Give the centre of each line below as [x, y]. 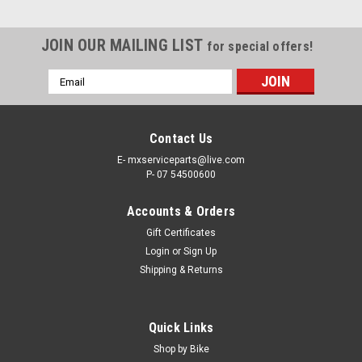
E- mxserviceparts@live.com [181, 160]
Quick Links [181, 328]
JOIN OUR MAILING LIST [124, 46]
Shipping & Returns [181, 270]
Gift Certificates [181, 233]
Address [69, 94]
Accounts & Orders [181, 212]
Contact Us [181, 139]
